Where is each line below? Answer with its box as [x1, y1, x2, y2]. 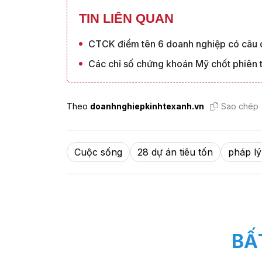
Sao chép [221, 101, 258, 111]
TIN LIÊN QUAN [79, 11, 174, 26]
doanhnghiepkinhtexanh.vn [90, 101, 204, 111]
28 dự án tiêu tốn [137, 146, 213, 158]
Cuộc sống [74, 146, 122, 158]
